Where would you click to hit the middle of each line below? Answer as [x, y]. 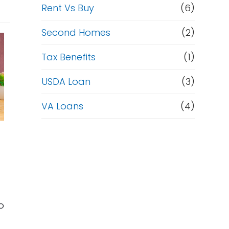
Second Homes [76, 32]
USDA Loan [66, 82]
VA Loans [62, 106]
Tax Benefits [68, 57]
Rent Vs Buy [67, 8]
